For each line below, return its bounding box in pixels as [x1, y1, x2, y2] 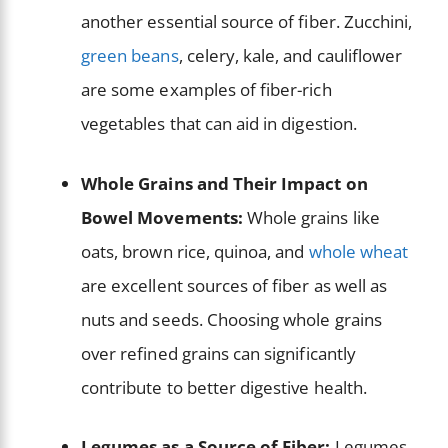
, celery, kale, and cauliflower [178, 44, 403, 68]
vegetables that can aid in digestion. [81, 112, 361, 136]
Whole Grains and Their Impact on [81, 171, 368, 195]
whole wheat [308, 239, 409, 263]
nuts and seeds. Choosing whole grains [81, 307, 382, 331]
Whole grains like [242, 205, 380, 229]
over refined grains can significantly [81, 341, 356, 365]
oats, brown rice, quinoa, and [81, 239, 309, 263]
